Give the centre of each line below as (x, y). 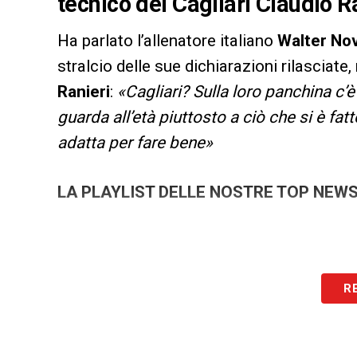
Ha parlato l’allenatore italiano (167, 41)
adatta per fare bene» (135, 143)
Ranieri (84, 92)
